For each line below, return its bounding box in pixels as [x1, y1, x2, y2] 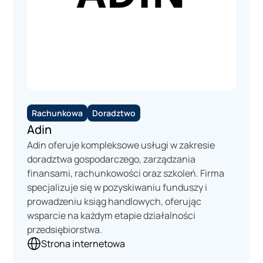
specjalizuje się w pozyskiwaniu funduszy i [27, 180, 208, 194]
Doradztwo [92, 107, 136, 119]
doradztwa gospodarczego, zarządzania [27, 152, 196, 166]
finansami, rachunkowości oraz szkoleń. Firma [27, 166, 225, 180]
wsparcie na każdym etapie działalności [27, 208, 196, 222]
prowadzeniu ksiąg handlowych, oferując [27, 194, 202, 208]
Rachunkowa [32, 107, 83, 119]
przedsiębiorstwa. [27, 222, 103, 236]
